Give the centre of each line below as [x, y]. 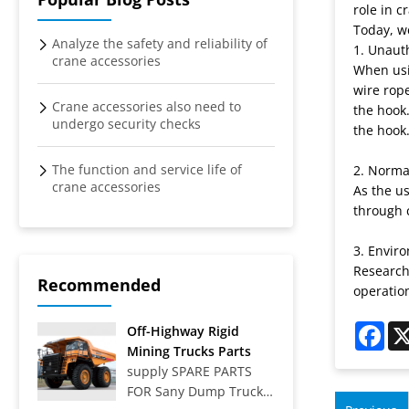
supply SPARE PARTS [189, 371]
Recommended [100, 284]
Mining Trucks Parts [189, 351]
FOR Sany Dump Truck [194, 391]
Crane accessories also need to [147, 106]
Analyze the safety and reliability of [160, 43]
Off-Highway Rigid [183, 330]
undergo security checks [127, 123]
